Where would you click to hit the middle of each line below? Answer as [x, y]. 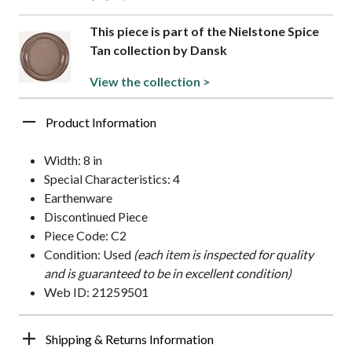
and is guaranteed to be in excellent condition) [168, 273]
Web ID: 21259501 [96, 292]
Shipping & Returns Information [130, 339]
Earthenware [78, 198]
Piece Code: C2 [85, 236]
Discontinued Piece [96, 217]
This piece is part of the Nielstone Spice [204, 31]
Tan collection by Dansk [158, 50]
